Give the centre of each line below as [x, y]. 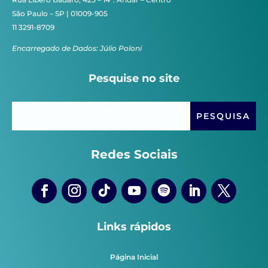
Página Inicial [134, 257]
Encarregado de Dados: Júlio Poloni [77, 48]
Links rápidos [134, 226]
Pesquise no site [134, 78]
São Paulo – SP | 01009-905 [60, 13]
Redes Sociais [134, 154]
